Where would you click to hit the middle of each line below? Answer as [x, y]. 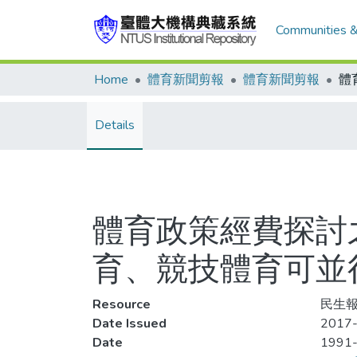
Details [115, 125]
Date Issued [129, 324]
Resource [122, 304]
